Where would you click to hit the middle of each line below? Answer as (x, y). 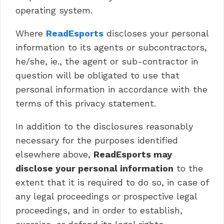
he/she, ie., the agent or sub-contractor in (107, 61)
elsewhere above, (54, 154)
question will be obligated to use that (97, 75)
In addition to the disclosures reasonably (104, 126)
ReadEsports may (133, 154)
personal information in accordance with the (111, 89)
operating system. (54, 10)
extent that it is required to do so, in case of (112, 182)
